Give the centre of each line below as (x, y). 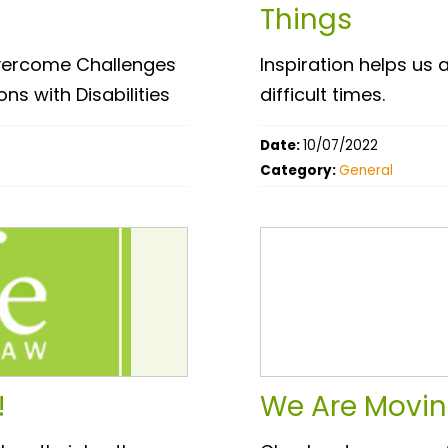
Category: (299, 170)
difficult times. (322, 94)
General (366, 170)
